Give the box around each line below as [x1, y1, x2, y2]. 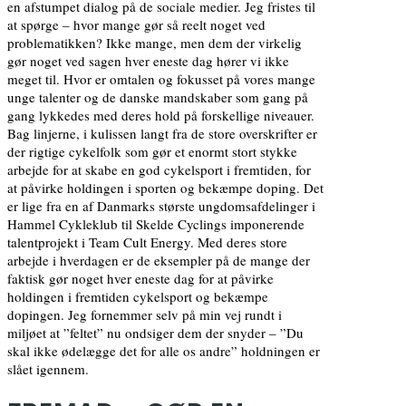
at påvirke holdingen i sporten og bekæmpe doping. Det [7, 178, 324, 197]
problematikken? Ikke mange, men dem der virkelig [7, 33, 302, 52]
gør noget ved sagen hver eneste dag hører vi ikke [7, 51, 289, 70]
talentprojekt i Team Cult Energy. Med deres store [7, 232, 287, 251]
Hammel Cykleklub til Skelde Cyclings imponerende [7, 214, 304, 233]
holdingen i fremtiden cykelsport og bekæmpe [7, 286, 268, 305]
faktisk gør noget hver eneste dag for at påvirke [7, 268, 274, 287]
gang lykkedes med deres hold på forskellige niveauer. [7, 105, 314, 124]
